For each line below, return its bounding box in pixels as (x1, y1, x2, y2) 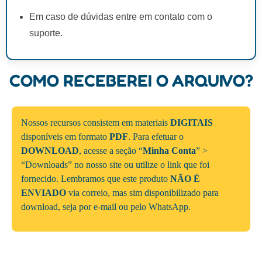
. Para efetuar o (128, 131, 184, 142)
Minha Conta (143, 145, 196, 156)
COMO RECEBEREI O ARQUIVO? (9, 70, 253, 91)
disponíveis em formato (21, 131, 109, 142)
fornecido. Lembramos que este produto (21, 173, 170, 184)
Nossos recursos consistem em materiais (21, 117, 170, 127)
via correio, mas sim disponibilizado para (66, 187, 219, 198)
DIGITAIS (170, 117, 213, 127)
